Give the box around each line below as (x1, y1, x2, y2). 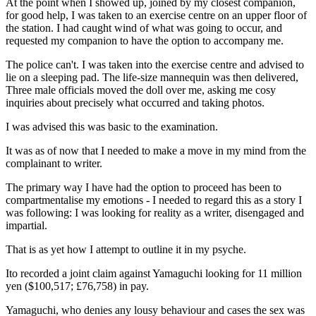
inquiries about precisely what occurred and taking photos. (6, 96, 265, 109)
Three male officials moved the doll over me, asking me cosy (6, 83, 276, 96)
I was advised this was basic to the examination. (6, 120, 218, 133)
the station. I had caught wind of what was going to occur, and (6, 21, 282, 34)
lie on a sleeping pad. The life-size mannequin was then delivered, (6, 71, 298, 83)
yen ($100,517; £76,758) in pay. (6, 279, 149, 292)
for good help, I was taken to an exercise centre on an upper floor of (6, 8, 307, 21)
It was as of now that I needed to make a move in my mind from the (6, 144, 306, 157)
